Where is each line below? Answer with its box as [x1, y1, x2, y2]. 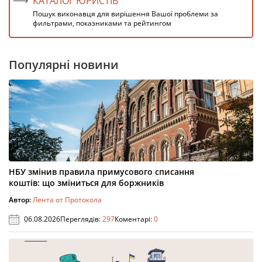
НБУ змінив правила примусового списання [9, 166, 194, 177]
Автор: [9, 194, 33, 205]
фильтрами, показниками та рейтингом [33, 18, 171, 28]
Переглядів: [60, 213, 102, 224]
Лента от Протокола [33, 194, 102, 205]
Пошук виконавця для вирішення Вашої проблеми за [33, 8, 218, 19]
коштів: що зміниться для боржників [9, 177, 164, 188]
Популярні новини [9, 56, 119, 73]
